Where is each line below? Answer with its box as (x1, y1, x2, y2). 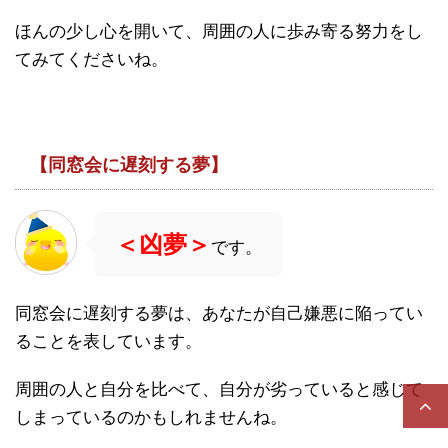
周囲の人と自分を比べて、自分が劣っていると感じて (15, 379, 423, 399)
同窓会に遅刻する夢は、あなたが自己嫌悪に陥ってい (15, 303, 423, 323)
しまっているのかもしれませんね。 (15, 407, 287, 427)
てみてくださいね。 (15, 49, 168, 69)
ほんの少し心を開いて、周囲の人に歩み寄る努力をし (15, 21, 423, 41)
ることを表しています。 (15, 331, 202, 351)
